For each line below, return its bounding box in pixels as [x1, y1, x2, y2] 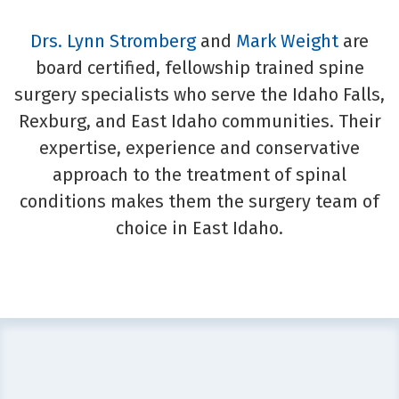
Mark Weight [236, 29, 338, 52]
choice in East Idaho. [116, 216, 283, 239]
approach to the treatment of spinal [53, 163, 346, 185]
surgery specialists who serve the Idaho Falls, [14, 83, 385, 105]
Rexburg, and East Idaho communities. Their [18, 110, 381, 132]
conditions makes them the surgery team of [20, 190, 379, 212]
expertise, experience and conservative [39, 136, 360, 159]
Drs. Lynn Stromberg [30, 29, 196, 52]
